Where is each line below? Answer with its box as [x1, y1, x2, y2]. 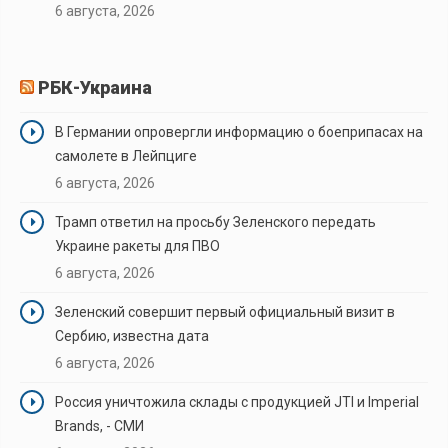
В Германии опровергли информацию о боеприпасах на [55, 123, 423, 140]
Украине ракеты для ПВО [55, 237, 220, 254]
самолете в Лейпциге [55, 147, 197, 164]
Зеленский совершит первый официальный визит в [55, 303, 395, 320]
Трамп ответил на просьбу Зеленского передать [55, 213, 376, 230]
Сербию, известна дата [55, 327, 209, 344]
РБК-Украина [38, 76, 152, 98]
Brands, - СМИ [55, 417, 144, 434]
